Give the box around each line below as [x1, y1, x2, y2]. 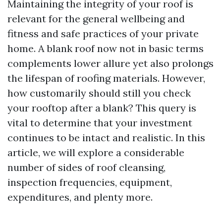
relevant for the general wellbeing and [7, 12, 185, 25]
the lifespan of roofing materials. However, [7, 72, 205, 84]
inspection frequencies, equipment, [7, 176, 172, 188]
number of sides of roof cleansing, [7, 161, 166, 173]
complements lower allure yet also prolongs [7, 57, 214, 69]
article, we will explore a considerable [7, 146, 184, 159]
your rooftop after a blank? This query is [7, 102, 196, 114]
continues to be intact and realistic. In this [7, 131, 205, 144]
